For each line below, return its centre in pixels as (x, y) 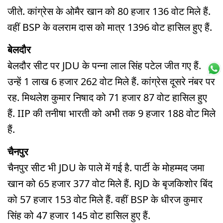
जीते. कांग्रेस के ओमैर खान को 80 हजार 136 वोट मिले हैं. (109, 11)
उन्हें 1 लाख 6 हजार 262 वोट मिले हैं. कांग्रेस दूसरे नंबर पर (111, 82)
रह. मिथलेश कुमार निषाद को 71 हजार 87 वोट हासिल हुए (107, 98)
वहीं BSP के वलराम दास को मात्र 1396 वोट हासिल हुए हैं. (110, 27)
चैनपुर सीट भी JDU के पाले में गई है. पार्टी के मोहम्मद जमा (106, 167)
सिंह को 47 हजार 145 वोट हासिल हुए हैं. (79, 215)
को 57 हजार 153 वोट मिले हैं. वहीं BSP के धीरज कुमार (105, 199)
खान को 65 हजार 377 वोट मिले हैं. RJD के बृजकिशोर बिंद (110, 183)
